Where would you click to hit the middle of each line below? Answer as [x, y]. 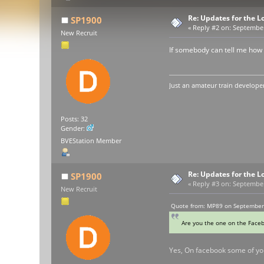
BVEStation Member [91, 141]
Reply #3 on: [212, 184]
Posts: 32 [75, 119]
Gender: [74, 128]
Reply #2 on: [212, 28]
